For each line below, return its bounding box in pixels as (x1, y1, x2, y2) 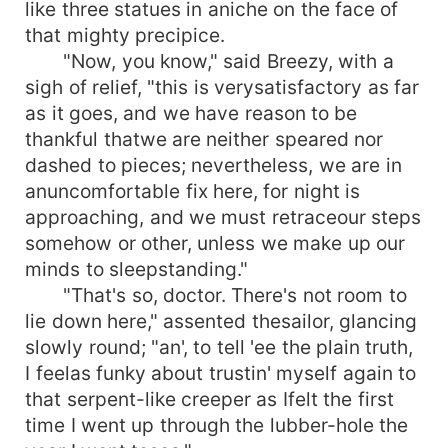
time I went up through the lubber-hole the (25, 412, 409, 437)
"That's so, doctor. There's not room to (25, 282, 407, 307)
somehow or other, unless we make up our (25, 230, 406, 255)
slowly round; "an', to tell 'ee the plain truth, (25, 334, 414, 359)
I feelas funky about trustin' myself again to (25, 360, 417, 385)
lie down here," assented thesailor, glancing (25, 308, 418, 333)
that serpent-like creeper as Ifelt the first (25, 386, 394, 411)
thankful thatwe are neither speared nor (25, 126, 384, 151)
